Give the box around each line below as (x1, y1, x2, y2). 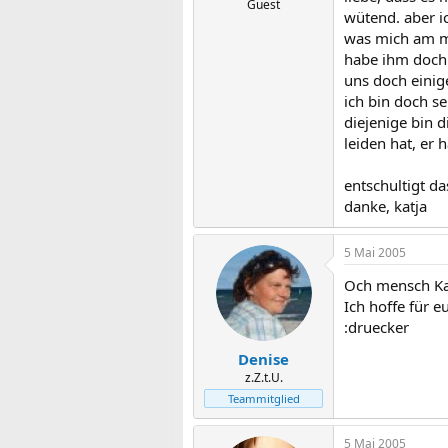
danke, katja (344, 196, 427, 216)
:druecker (344, 317, 409, 337)
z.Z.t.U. (244, 368, 283, 386)
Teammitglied (227, 390, 300, 406)
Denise (238, 348, 289, 369)
